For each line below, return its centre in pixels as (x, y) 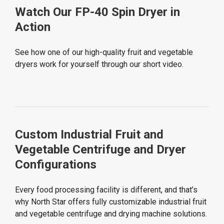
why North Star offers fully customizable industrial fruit (111, 202)
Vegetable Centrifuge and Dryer (100, 150)
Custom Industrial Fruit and (89, 135)
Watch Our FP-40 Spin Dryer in (97, 12)
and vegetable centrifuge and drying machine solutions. (111, 214)
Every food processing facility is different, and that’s (106, 190)
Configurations (56, 165)
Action (33, 27)
